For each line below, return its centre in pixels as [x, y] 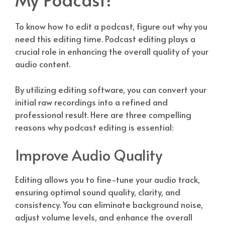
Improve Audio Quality [89, 155]
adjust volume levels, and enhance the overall [104, 217]
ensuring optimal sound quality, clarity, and [98, 192]
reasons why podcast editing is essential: [94, 127]
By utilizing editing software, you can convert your [111, 89]
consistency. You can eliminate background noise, [109, 205]
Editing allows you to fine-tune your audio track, [107, 180]
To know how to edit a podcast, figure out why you [111, 26]
